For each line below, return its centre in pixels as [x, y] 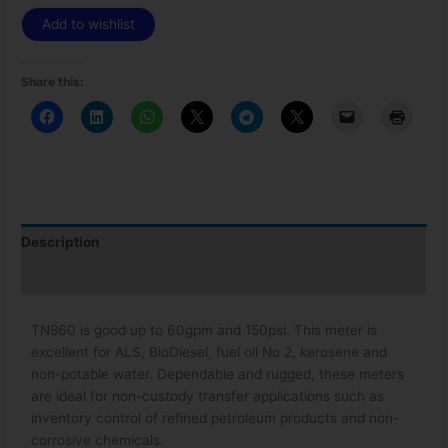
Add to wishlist [89, 24]
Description [61, 241]
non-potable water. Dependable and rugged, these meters [218, 373]
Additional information [97, 277]
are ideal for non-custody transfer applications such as [208, 395]
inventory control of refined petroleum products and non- [215, 417]
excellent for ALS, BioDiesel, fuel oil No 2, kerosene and [209, 351]
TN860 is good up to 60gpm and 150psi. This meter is [204, 329]
